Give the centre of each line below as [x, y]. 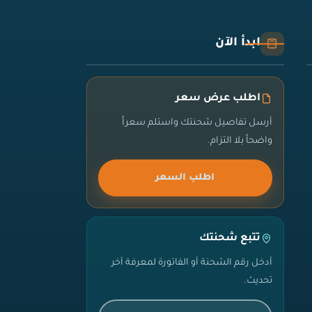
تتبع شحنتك [229, 238]
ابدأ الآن [238, 43]
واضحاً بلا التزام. [240, 141]
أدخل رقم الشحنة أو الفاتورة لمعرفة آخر [192, 263]
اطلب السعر [185, 178]
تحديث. [258, 281]
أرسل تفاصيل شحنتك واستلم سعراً [197, 123]
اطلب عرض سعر [218, 98]
